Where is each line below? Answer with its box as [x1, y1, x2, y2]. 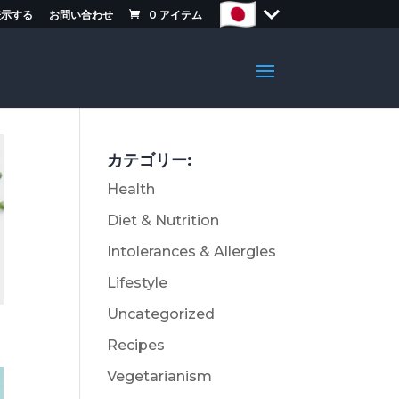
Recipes [107, 337, 166, 354]
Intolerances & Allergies [107, 243, 277, 260]
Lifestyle [107, 274, 168, 291]
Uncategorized [107, 305, 216, 322]
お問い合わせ [48, 7, 113, 21]
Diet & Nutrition [107, 212, 220, 229]
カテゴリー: [107, 151, 193, 170]
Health [107, 181, 156, 198]
